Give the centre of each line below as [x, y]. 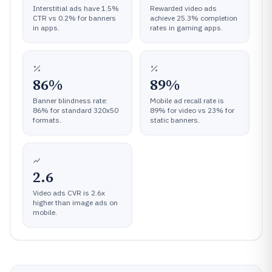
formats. [47, 120]
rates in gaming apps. [186, 27]
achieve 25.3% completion [194, 18]
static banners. [175, 120]
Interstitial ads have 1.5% [76, 8]
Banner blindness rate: [70, 100]
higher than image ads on [75, 202]
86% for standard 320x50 [76, 110]
